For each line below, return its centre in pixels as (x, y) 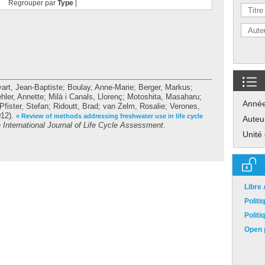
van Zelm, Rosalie (134, 106)
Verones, (185, 106)
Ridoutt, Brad (76, 106)
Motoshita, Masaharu (163, 97)
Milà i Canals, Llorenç (85, 97)
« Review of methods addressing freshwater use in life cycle (109, 116)
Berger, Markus (164, 87)
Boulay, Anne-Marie (101, 87)
